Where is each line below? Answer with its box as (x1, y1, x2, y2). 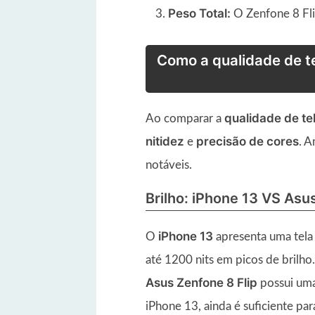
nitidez (146, 134, 184, 148)
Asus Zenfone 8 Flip (146, 275, 257, 290)
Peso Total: (168, 6, 231, 20)
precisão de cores (196, 134, 299, 148)
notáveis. (146, 158, 192, 171)
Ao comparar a (146, 112, 224, 124)
